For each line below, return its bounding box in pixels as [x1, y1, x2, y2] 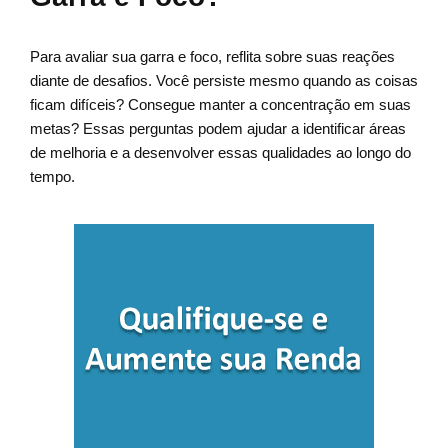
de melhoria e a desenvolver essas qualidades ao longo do [30, 144, 411, 162]
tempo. [30, 168, 75, 186]
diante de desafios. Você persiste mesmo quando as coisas [30, 72, 418, 90]
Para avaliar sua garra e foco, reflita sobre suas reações [30, 48, 395, 66]
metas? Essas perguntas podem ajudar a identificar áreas [30, 120, 406, 138]
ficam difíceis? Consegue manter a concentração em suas [30, 96, 411, 114]
